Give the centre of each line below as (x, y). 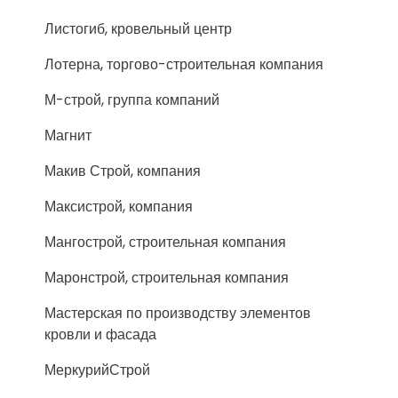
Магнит (68, 135)
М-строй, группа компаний (132, 100)
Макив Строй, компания (123, 171)
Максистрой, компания (119, 207)
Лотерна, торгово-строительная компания (184, 64)
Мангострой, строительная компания (165, 242)
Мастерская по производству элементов (178, 313)
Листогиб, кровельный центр (138, 29)
